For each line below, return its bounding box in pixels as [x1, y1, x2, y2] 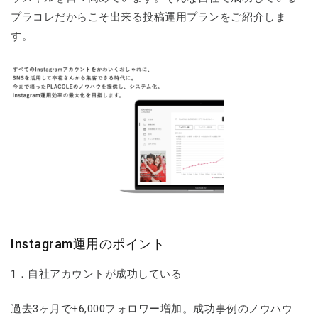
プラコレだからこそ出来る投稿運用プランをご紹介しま [11, 11, 287, 24]
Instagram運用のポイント [11, 236, 165, 251]
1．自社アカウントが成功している [11, 267, 182, 280]
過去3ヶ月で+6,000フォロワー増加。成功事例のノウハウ [11, 302, 293, 316]
